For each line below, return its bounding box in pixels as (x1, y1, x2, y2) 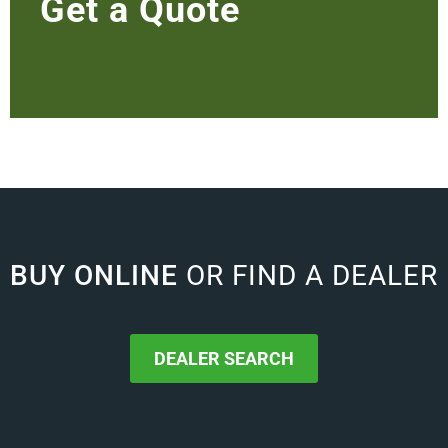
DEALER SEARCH (154, 347, 294, 369)
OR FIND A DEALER (186, 259, 438, 293)
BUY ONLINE (10, 259, 186, 293)
